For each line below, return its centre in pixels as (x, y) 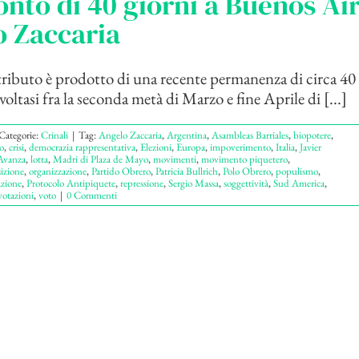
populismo (296, 171)
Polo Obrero (246, 171)
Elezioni (155, 147)
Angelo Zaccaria (130, 135)
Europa (190, 147)
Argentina (186, 135)
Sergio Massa (193, 184)
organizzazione (57, 171)
